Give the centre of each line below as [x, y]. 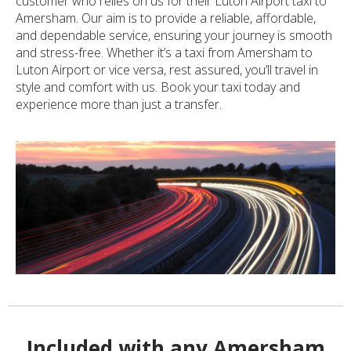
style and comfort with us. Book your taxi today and [158, 87]
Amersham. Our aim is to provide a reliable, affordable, [166, 18]
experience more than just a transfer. [119, 104]
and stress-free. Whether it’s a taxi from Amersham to [164, 52]
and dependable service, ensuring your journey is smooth [174, 35]
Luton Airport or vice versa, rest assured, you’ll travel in [167, 69]
